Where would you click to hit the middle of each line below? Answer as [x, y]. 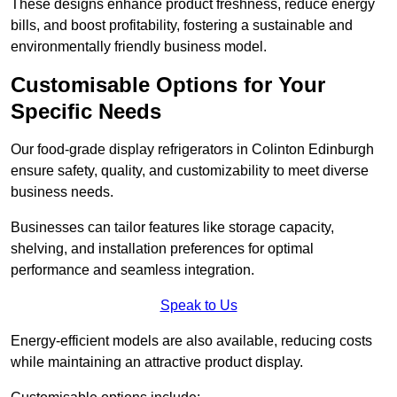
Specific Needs [86, 112]
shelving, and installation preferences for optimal [162, 249]
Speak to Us [198, 306]
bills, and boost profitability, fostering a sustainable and [182, 26]
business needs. [62, 192]
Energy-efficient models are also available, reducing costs [191, 341]
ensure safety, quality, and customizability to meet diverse [190, 171]
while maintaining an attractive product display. [157, 362]
